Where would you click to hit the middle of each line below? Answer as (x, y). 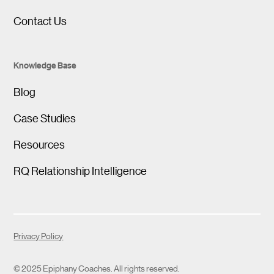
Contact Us (40, 20)
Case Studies (45, 118)
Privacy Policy (39, 235)
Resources (39, 144)
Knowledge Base (45, 65)
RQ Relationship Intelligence (80, 170)
